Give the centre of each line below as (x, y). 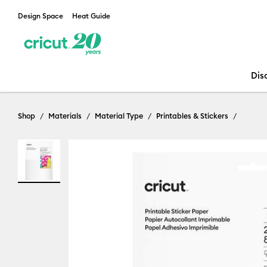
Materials (65, 116)
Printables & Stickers (192, 116)
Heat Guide (91, 16)
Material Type (119, 116)
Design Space (41, 16)
